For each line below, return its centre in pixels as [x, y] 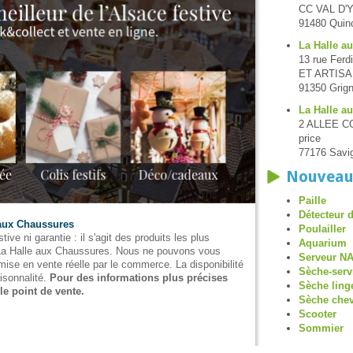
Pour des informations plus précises [139, 277]
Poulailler [322, 229]
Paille [312, 201]
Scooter [318, 314]
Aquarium [323, 243]
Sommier [321, 328]
